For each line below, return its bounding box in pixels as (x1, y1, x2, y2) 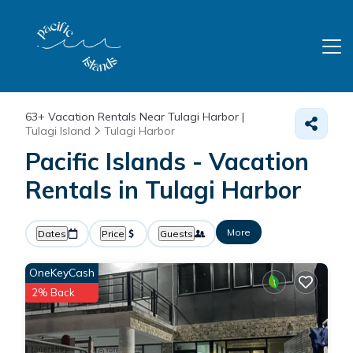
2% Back (32, 286, 75, 299)
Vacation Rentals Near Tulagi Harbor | (45, 110, 244, 124)
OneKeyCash (29, 266, 95, 280)
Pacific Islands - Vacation (25, 147, 309, 176)
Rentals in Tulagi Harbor (25, 175, 302, 205)
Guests (160, 228, 193, 240)
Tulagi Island (25, 124, 91, 138)
